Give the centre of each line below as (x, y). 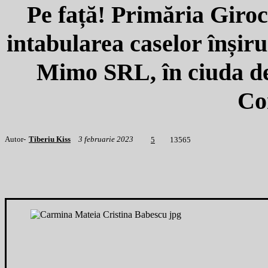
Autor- (15, 139)
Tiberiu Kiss (50, 139)
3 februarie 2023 (106, 139)
